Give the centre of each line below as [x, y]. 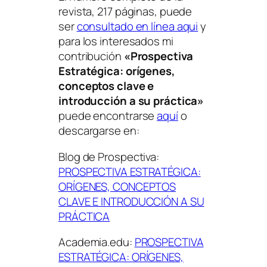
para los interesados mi [116, 41]
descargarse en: [99, 131]
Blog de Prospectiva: [109, 156]
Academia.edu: [97, 242]
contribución [91, 56]
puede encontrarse [108, 116]
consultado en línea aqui [137, 27]
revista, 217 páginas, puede [125, 12]
